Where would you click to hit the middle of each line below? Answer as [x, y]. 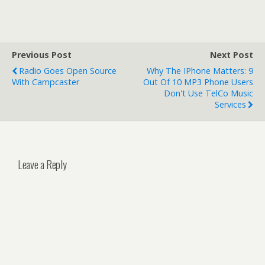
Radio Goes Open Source [68, 71]
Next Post [232, 55]
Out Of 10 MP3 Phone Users [198, 82]
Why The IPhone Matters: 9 [200, 71]
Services [230, 104]
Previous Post [42, 55]
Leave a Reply [42, 164]
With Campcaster [46, 82]
